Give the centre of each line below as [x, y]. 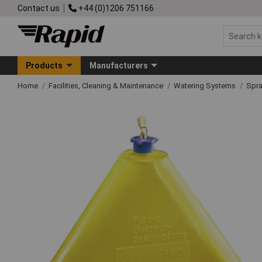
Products [44, 65]
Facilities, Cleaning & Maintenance [107, 85]
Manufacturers [118, 65]
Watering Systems [206, 85]
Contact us [39, 8]
